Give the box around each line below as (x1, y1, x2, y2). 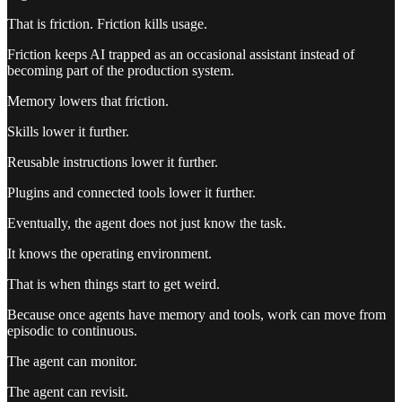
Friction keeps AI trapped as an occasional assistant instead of (7, 47, 354, 63)
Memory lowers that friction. (7, 93, 169, 109)
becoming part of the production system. (7, 63, 234, 79)
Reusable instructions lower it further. (7, 154, 218, 170)
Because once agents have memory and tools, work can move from (7, 307, 386, 323)
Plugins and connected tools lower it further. (7, 185, 256, 201)
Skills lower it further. (7, 124, 129, 140)
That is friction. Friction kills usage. (7, 16, 207, 32)
